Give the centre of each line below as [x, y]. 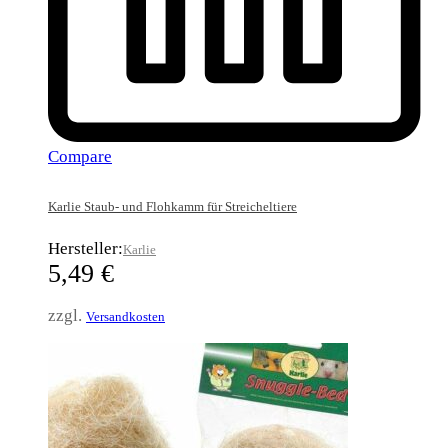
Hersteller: [85, 249]
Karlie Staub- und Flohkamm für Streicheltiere [172, 207]
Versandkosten [125, 317]
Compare [80, 156]
